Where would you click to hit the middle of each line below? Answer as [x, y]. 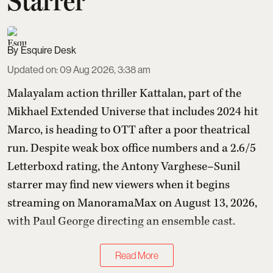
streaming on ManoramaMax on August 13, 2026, [132, 204]
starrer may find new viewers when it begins [119, 185]
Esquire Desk [48, 51]
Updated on [32, 70]
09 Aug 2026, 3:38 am [105, 70]
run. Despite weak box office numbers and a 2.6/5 [132, 149]
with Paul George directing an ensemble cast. [121, 222]
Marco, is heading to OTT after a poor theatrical [129, 130]
